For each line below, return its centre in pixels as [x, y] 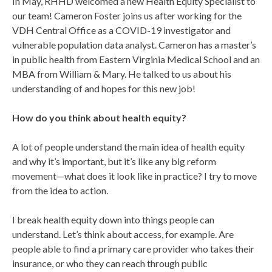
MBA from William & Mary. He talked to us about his [122, 74]
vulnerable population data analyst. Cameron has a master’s [134, 45]
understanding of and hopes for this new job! [104, 89]
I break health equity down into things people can [113, 220]
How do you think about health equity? [101, 118]
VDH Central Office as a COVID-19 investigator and [121, 30]
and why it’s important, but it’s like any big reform [114, 161]
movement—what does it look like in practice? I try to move [134, 176]
